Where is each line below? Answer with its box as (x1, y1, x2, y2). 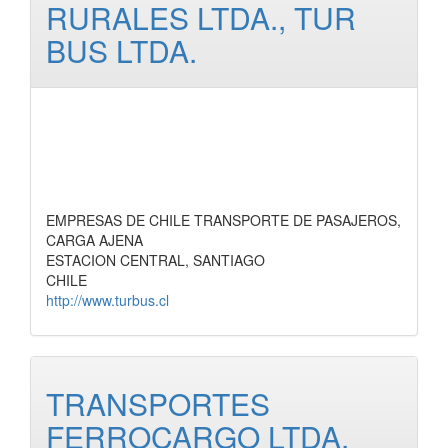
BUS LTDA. (46, 29, 197, 72)
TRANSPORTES (46, 382, 270, 425)
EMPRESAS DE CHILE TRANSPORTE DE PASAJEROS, (46, 210, 401, 230)
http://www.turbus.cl (46, 290, 169, 310)
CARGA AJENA (46, 230, 143, 250)
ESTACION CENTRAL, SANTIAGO (46, 250, 265, 270)
